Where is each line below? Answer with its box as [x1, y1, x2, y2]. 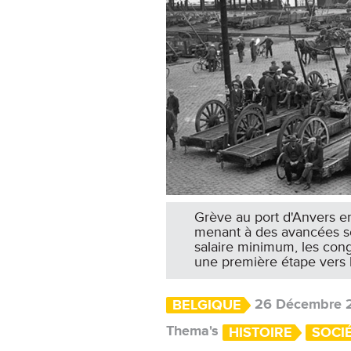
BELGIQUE [172, 296, 241, 314]
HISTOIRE [229, 324, 292, 342]
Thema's [166, 322, 219, 340]
